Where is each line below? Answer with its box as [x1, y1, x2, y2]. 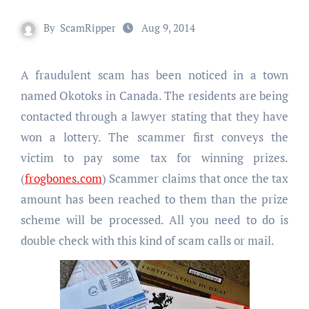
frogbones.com [24, 170, 102, 186]
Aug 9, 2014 [141, 21, 195, 34]
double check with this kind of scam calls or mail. [20, 232, 275, 248]
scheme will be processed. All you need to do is [20, 212, 289, 228]
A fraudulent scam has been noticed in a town [20, 67, 29, 83]
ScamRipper [60, 21, 116, 34]
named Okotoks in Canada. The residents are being [20, 88, 289, 103]
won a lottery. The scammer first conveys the [20, 129, 289, 145]
